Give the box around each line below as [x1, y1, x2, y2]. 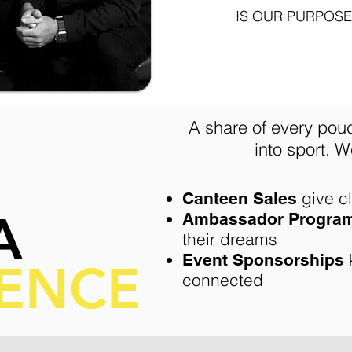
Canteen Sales [182, 189, 297, 208]
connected [182, 269, 263, 290]
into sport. [254, 138, 335, 160]
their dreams [182, 229, 277, 249]
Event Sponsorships [182, 250, 344, 269]
